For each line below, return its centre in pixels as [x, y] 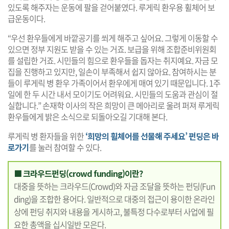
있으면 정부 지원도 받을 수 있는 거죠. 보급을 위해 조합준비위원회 [112, 49]
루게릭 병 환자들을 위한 [47, 136]
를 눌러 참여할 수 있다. [65, 147]
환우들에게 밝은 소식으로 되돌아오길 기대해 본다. [87, 116]
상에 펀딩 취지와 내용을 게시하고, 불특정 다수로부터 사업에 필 [114, 211]
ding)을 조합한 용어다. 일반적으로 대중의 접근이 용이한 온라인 [114, 199]
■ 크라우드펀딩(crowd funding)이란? [78, 173]
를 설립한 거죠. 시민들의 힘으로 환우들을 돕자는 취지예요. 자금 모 [113, 60]
